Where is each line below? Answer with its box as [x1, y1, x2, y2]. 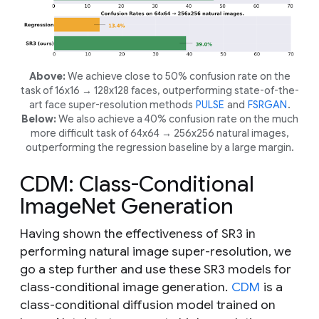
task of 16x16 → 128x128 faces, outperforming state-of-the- [20, 83, 299, 97]
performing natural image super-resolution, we [20, 243, 291, 259]
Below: [21, 112, 56, 125]
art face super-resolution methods [28, 98, 195, 111]
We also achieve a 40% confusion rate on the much [56, 112, 298, 125]
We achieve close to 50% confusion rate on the [65, 69, 291, 83]
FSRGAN [247, 98, 287, 111]
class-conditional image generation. [20, 278, 231, 295]
